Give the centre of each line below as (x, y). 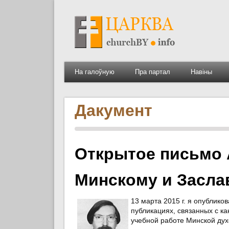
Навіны (201, 72)
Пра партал (152, 72)
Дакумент (113, 110)
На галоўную (94, 72)
